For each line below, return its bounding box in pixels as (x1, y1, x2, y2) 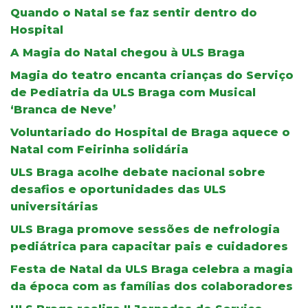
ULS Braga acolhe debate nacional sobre (10, 165, 265, 179)
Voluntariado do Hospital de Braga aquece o (10, 125, 290, 139)
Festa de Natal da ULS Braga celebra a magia (10, 262, 293, 276)
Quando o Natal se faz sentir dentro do (10, 5, 257, 19)
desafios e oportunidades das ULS (10, 182, 226, 196)
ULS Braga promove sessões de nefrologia (10, 222, 280, 236)
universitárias (10, 199, 98, 213)
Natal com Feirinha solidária (10, 142, 188, 156)
